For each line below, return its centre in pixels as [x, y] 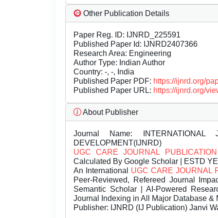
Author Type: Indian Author [119, 63]
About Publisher [110, 112]
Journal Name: [103, 134]
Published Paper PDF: [113, 81]
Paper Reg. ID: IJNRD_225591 [127, 35]
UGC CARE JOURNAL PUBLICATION [145, 152]
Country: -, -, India [104, 72]
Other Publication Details [125, 14]
